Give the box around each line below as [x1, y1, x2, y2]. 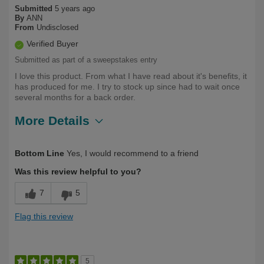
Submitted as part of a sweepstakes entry [15, 55, 157, 65]
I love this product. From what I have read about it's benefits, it [15, 71, 247, 81]
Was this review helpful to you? [15, 167, 141, 177]
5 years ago [55, 4, 95, 14]
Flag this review [15, 212, 73, 222]
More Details [15, 114, 90, 128]
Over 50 [94, 140, 124, 150]
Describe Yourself [15, 140, 85, 150]
